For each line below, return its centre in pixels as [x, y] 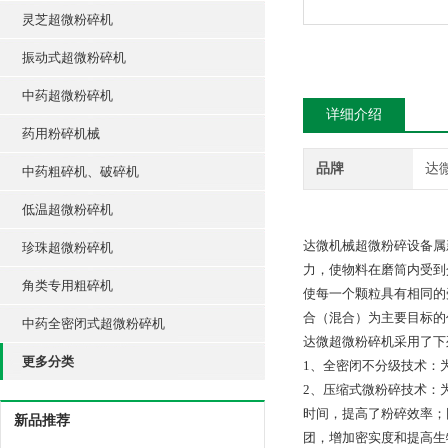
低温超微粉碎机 [67, 209]
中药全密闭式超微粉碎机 [93, 323]
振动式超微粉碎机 [74, 57]
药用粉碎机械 [61, 133]
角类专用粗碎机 [67, 285]
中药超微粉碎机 [67, 95]
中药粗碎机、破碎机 [80, 171]
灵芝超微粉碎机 [67, 19]
